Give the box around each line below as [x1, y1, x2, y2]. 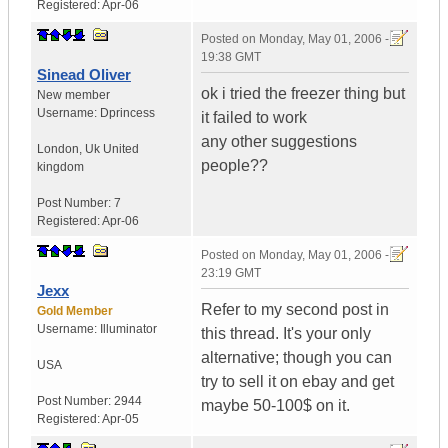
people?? [201, 157, 268, 175]
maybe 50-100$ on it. [201, 397, 350, 415]
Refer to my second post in [201, 301, 389, 319]
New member [37, 88, 110, 103]
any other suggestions [201, 133, 357, 151]
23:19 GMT [201, 266, 261, 281]
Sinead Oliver [37, 66, 131, 84]
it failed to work [201, 109, 307, 127]
